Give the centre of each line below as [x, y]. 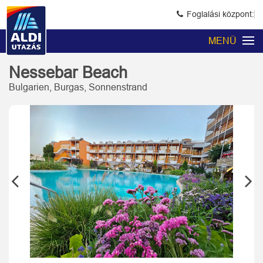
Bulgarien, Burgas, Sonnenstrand [78, 87]
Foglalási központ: [219, 14]
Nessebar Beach [70, 73]
